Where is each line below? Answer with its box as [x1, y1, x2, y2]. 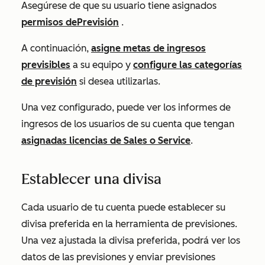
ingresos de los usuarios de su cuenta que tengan [21, 118, 234, 130]
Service [158, 135, 190, 146]
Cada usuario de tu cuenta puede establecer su [21, 202, 225, 213]
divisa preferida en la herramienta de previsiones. [21, 218, 237, 230]
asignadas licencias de [21, 135, 124, 146]
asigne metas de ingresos [91, 43, 206, 54]
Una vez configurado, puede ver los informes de [21, 102, 231, 113]
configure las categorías [133, 59, 242, 70]
